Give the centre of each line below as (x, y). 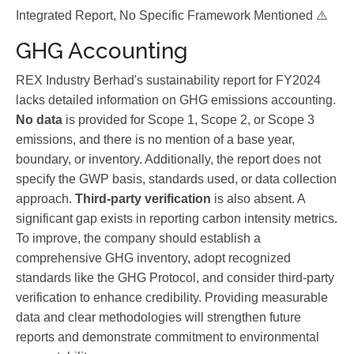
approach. (45, 199)
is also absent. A (258, 199)
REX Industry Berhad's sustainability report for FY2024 (168, 80)
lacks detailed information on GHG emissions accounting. (176, 100)
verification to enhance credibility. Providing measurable (172, 298)
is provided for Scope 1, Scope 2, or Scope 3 (188, 120)
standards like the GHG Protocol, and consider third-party (175, 278)
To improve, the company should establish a (138, 238)
